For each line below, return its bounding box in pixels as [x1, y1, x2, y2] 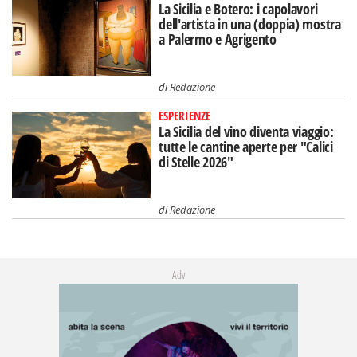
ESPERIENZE [159, 107, 211, 124]
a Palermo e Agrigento [159, 29, 277, 49]
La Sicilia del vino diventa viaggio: [159, 121, 334, 141]
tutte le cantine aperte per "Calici [159, 136, 333, 156]
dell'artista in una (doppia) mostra [159, 14, 341, 34]
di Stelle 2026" [159, 151, 233, 171]
